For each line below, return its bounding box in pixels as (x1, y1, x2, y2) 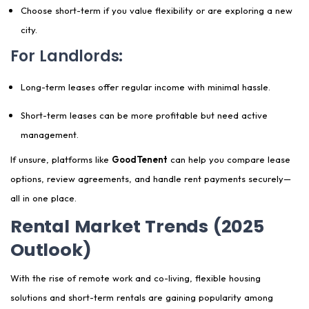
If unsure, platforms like (10, 154, 112, 166)
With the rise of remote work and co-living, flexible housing (10, 272, 261, 284)
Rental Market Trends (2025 (10, 214, 264, 239)
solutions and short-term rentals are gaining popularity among (10, 292, 273, 303)
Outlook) (10, 237, 92, 263)
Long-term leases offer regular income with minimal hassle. (21, 81, 270, 93)
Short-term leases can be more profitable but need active (21, 110, 268, 121)
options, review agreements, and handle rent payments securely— (10, 173, 291, 185)
